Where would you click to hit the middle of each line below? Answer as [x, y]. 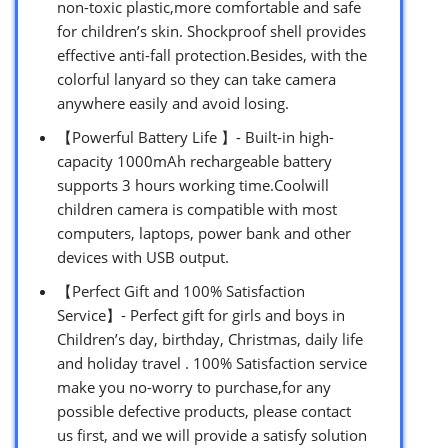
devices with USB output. [143, 256]
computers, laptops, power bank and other [204, 232]
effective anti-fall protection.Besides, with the [212, 54]
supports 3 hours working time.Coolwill [193, 184]
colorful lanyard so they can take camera [196, 78]
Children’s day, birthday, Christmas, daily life [210, 338]
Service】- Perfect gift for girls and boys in [201, 314]
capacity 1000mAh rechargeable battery [194, 160]
